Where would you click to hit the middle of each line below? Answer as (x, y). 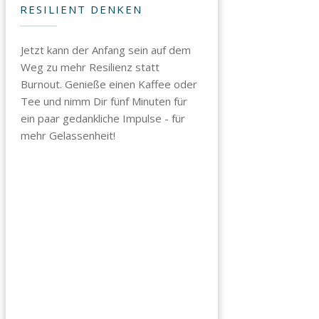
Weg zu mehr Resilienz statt (90, 67)
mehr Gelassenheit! (68, 135)
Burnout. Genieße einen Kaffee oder (109, 84)
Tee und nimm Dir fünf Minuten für (104, 101)
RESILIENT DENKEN (81, 9)
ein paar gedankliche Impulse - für (103, 118)
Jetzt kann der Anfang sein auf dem (106, 50)
